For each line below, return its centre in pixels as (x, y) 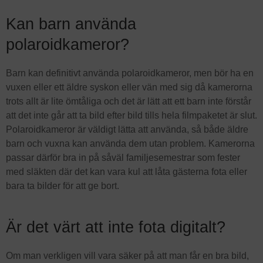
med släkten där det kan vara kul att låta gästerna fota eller (127, 171)
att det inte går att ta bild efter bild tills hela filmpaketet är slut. (131, 115)
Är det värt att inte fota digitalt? (116, 227)
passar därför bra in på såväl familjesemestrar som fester (123, 157)
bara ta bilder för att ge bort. (63, 186)
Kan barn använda (71, 23)
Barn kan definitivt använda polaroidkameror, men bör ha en (130, 73)
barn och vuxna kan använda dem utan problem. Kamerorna (130, 143)
